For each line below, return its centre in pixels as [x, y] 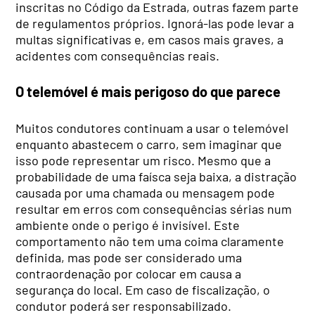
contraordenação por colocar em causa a [129, 273]
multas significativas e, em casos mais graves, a [150, 39]
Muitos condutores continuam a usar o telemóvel [152, 128]
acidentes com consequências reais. [118, 55]
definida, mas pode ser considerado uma [129, 257]
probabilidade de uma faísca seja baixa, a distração [156, 176]
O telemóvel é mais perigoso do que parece [148, 92]
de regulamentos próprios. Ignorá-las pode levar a [155, 23]
